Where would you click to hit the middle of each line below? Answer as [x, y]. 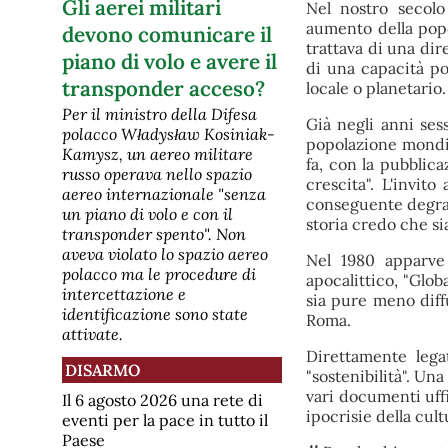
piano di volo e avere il [169, 62]
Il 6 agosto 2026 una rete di [162, 399]
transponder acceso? [163, 89]
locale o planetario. [375, 88]
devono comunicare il [167, 35]
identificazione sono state [155, 314]
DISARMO [103, 370]
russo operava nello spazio [157, 174]
